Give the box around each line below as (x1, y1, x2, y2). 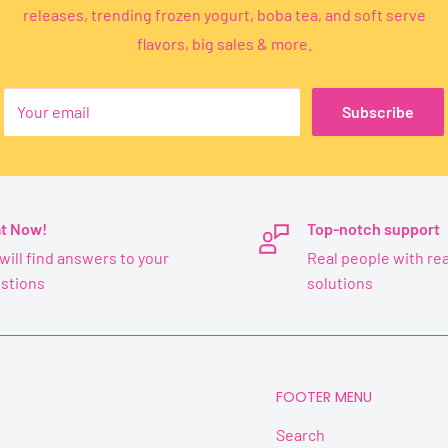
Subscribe (342, 101, 414, 121)
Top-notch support (307, 218, 440, 238)
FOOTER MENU (276, 386, 372, 407)
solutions (307, 272, 373, 292)
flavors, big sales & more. (136, 33, 312, 53)
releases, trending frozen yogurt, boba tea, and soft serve (22, 4, 426, 24)
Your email (17, 101, 90, 121)
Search (276, 424, 325, 444)
